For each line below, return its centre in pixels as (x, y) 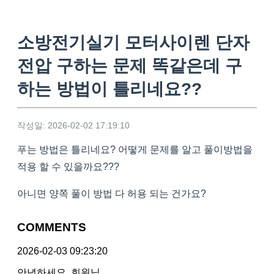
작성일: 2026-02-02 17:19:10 (73, 126)
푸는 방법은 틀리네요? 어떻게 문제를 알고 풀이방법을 (135, 150)
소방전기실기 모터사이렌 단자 (133, 43)
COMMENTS (52, 228)
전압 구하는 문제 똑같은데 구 (130, 66)
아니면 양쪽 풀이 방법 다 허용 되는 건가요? (112, 194)
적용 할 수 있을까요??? (68, 167)
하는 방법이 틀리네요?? (109, 89)
